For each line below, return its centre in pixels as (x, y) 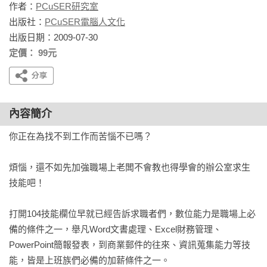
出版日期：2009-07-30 (53, 37)
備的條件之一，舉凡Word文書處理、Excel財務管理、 (115, 229)
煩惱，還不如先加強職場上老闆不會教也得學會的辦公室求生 (130, 167)
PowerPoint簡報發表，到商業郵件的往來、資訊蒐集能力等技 (130, 245)
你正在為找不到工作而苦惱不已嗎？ (80, 136)
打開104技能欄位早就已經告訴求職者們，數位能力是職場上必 (132, 214)
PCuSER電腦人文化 (85, 22)
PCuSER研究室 (67, 6)
